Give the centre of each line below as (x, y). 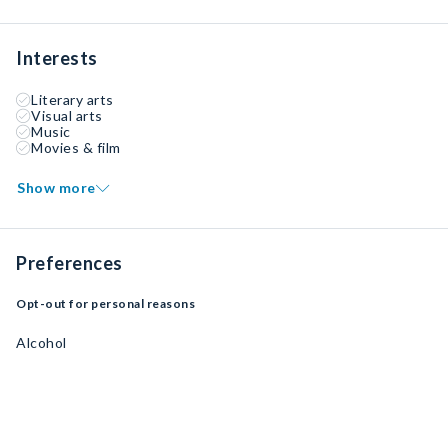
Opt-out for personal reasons (105, 303)
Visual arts (67, 115)
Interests (57, 58)
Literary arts (72, 99)
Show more (56, 187)
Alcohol (41, 342)
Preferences (69, 263)
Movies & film (76, 147)
